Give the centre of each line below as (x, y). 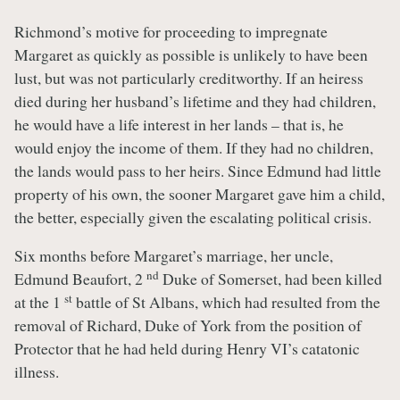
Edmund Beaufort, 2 (80, 279)
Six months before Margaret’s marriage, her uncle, (174, 256)
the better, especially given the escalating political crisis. (193, 217)
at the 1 (39, 302)
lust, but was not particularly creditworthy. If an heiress (189, 77)
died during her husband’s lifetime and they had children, (195, 100)
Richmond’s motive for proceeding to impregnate (171, 31)
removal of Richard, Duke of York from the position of (188, 325)
